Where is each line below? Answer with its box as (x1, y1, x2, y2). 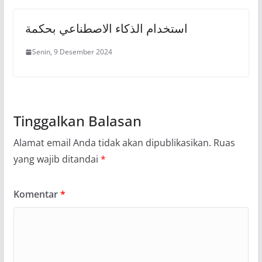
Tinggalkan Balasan (13, 111, 142, 131)
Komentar (13, 188, 60, 201)
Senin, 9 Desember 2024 (32, 47, 112, 57)
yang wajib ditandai (13, 153, 101, 166)
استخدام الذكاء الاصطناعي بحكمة (25, 20, 188, 37)
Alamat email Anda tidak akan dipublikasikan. (13, 136, 211, 150)
